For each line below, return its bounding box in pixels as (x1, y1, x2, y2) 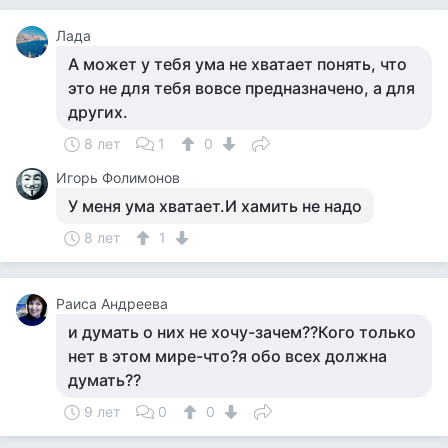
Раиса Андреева (56, 295, 168, 312)
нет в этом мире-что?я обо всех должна (68, 346, 387, 366)
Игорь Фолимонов (56, 169, 180, 186)
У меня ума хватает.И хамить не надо (68, 196, 362, 216)
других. (68, 102, 128, 122)
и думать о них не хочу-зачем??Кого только (68, 322, 416, 342)
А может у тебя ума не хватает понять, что (68, 54, 407, 74)
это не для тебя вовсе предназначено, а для (68, 78, 415, 98)
